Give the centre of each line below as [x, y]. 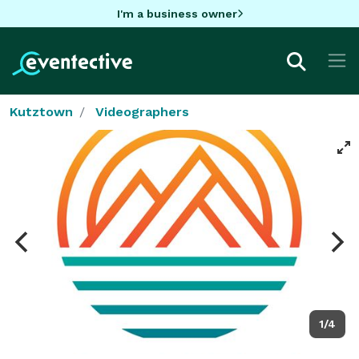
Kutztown [41, 111]
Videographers [142, 111]
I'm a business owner [177, 13]
